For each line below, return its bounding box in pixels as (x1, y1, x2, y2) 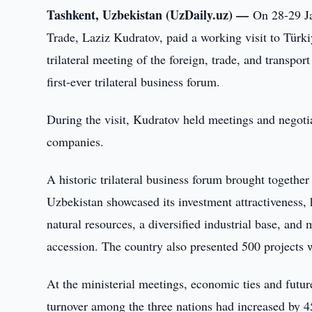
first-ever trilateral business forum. (47, 73, 221, 90)
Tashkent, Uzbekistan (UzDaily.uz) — (47, 6, 253, 24)
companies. (47, 133, 104, 150)
